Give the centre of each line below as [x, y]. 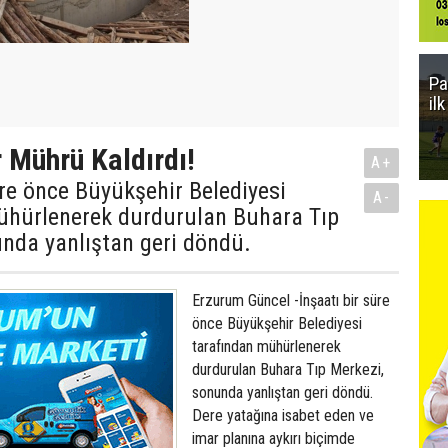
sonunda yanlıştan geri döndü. [282, 392]
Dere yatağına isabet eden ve [283, 415]
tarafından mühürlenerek [266, 346]
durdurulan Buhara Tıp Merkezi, [288, 369]
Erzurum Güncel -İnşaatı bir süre [291, 300]
